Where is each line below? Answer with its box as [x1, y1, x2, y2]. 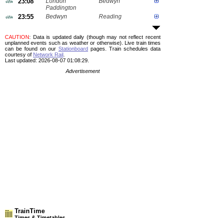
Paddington [46, 4, 76, 11]
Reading [99, 13, 122, 20]
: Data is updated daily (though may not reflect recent [29, 34, 161, 40]
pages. [88, 46, 107, 52]
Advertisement [66, 68, 100, 74]
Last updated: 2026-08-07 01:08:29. [5, 57, 89, 63]
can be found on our [5, 46, 58, 52]
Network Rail [33, 52, 63, 57]
